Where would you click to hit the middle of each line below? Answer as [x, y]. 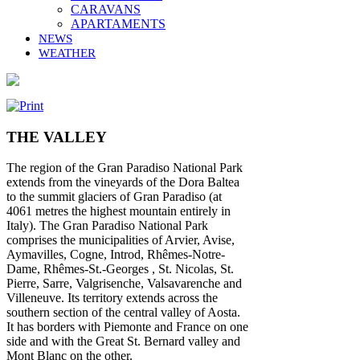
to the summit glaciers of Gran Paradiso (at [114, 197]
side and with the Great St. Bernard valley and [123, 342]
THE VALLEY [57, 137]
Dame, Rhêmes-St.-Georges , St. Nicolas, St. [120, 269]
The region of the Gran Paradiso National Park [125, 168]
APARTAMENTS [118, 24]
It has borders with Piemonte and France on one [127, 327]
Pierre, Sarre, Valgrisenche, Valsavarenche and [124, 284]
